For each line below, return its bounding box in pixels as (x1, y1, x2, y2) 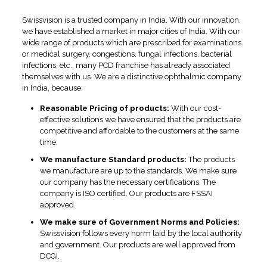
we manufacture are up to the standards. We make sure (39, 166, 237, 176)
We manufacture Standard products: (39, 155, 187, 164)
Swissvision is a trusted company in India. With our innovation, (21, 15, 241, 25)
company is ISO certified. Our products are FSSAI (39, 189, 213, 198)
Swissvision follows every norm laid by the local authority (39, 229, 242, 238)
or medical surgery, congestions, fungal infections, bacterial (21, 49, 232, 59)
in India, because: (21, 83, 83, 93)
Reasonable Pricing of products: (39, 104, 169, 113)
